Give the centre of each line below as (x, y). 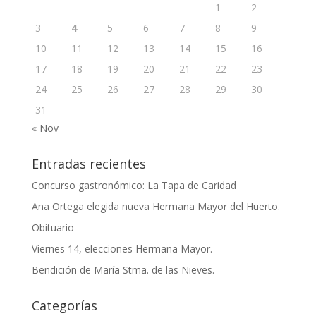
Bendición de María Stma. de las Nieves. (123, 270)
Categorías (64, 305)
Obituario (53, 227)
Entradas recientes (89, 164)
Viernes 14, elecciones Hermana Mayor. (122, 249)
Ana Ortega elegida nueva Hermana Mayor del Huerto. (156, 206)
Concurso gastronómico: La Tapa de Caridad (134, 185)
